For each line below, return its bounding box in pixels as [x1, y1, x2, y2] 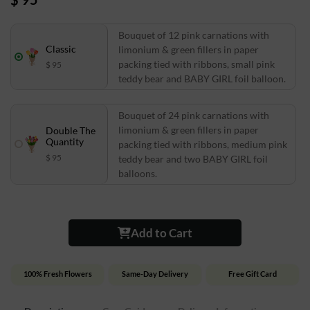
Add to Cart [131, 225, 192, 240]
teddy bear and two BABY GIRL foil [118, 152, 268, 165]
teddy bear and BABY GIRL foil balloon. [118, 72, 286, 84]
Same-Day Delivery [122, 268, 188, 278]
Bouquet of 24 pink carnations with [118, 109, 269, 121]
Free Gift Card [228, 268, 277, 278]
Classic [46, 42, 76, 55]
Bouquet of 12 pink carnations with [118, 28, 269, 41]
